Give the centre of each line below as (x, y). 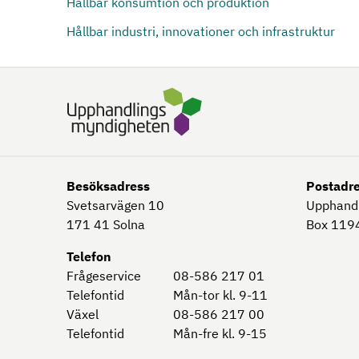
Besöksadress (108, 186)
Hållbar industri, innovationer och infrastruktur (201, 31)
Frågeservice (104, 275)
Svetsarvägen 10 (115, 205)
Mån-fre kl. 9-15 (220, 333)
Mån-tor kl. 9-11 (221, 294)
